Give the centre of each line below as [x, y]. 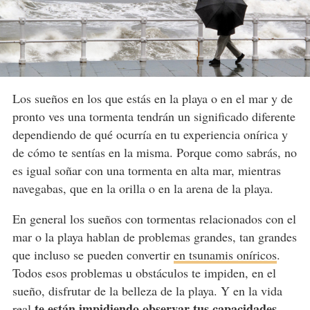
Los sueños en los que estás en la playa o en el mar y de [152, 98]
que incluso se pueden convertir [93, 254]
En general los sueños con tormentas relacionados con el [154, 218]
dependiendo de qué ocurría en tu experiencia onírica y [150, 134]
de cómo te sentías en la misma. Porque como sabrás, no [154, 152]
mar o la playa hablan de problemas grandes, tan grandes [154, 236]
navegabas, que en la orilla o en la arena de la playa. [143, 188]
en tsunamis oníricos [225, 254]
